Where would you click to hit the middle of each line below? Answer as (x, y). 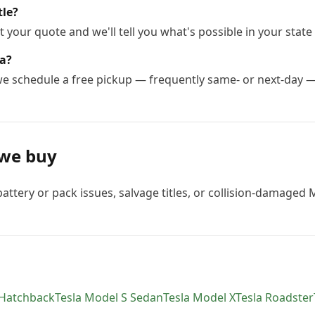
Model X (214, 297)
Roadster (289, 297)
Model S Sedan (124, 297)
